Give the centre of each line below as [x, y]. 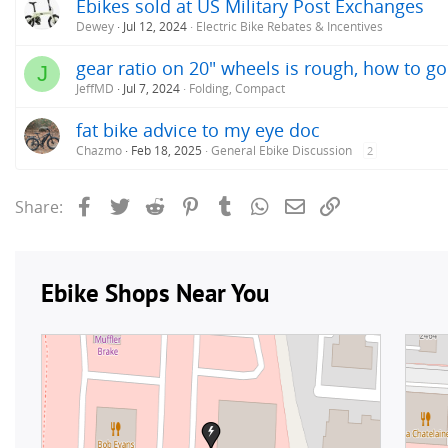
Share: [39, 206]
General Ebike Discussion [281, 150]
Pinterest [236, 204]
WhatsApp [311, 204]
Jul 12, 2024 [155, 26]
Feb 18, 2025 [166, 150]
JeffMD [95, 88]
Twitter [158, 204]
